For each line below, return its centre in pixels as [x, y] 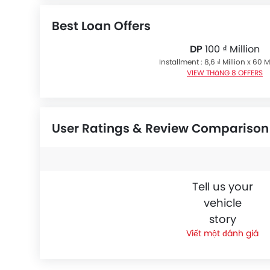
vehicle [222, 203]
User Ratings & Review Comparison [160, 128]
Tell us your [222, 187]
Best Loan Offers [101, 26]
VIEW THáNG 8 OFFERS [225, 73]
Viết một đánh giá [222, 233]
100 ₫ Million [231, 49]
